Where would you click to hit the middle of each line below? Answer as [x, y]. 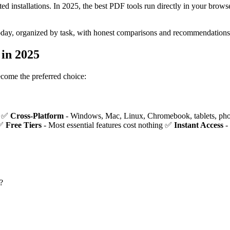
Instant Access [199, 125]
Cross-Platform [37, 116]
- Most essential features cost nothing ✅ [108, 125]
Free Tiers [24, 125]
